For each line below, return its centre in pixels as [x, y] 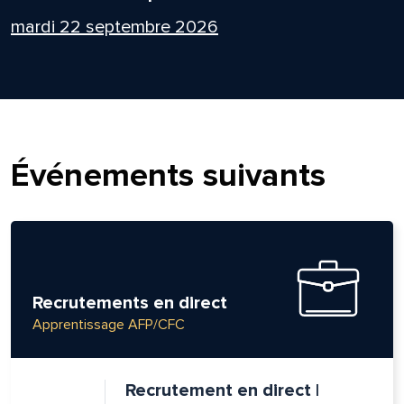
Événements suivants [168, 175]
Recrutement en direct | [222, 390]
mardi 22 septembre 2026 [114, 27]
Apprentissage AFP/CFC [108, 324]
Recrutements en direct [129, 303]
